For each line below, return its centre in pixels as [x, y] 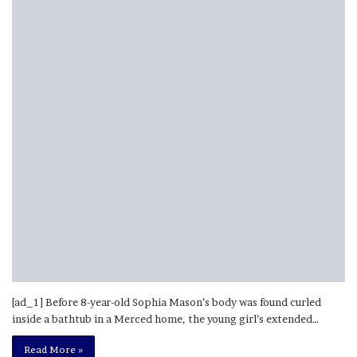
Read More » [53, 349]
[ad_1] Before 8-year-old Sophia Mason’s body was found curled [167, 302]
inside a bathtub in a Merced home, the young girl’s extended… [165, 318]
